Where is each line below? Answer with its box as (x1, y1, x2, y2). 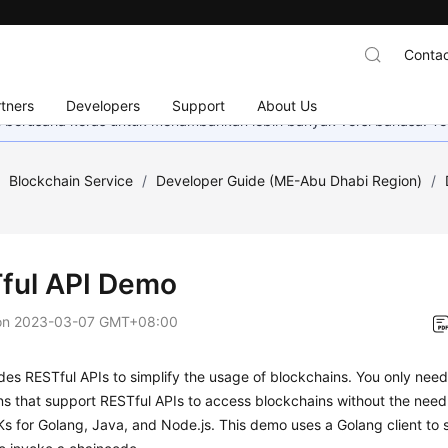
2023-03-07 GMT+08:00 (14, 313, 179, 330)
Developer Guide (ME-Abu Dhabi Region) (156, 172, 423, 189)
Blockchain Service (9, 172, 134, 189)
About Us (257, 96, 318, 114)
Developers (66, 96, 141, 114)
